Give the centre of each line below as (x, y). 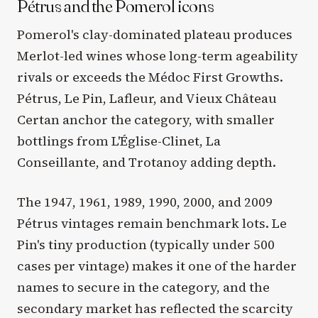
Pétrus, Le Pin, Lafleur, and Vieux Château (147, 99)
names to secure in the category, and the (143, 287)
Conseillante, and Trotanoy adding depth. (147, 163)
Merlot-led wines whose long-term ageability (158, 56)
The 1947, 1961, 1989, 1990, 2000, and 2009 (145, 202)
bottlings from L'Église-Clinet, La (119, 141)
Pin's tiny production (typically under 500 (146, 244)
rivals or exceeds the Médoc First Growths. (150, 77)
